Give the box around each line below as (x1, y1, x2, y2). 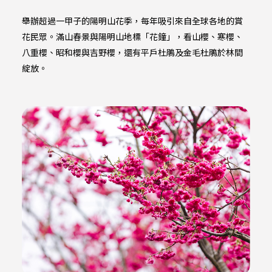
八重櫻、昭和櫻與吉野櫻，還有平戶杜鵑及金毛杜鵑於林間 (21, 46, 243, 59)
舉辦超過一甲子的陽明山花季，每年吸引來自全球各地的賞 (21, 15, 243, 27)
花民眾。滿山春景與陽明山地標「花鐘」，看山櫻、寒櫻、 (21, 30, 243, 43)
